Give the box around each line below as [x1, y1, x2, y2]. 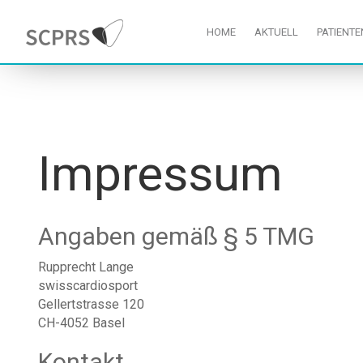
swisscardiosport [38, 278, 138, 293]
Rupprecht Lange [38, 259, 134, 275]
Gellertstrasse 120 [38, 297, 144, 312]
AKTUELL [254, 26, 299, 38]
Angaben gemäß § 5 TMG [38, 222, 314, 250]
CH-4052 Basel [38, 315, 125, 331]
